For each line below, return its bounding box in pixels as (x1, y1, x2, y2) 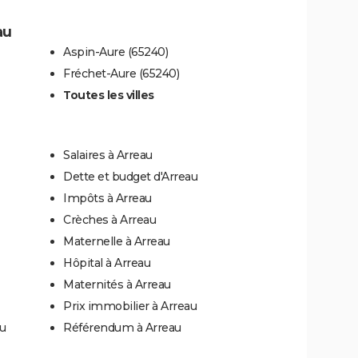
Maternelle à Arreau (63, 234, 170, 249)
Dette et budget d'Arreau (63, 169, 197, 185)
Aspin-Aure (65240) (63, 45, 168, 60)
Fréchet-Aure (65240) (63, 66, 179, 82)
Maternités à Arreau (63, 277, 171, 292)
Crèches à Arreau (63, 213, 156, 228)
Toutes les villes (63, 88, 154, 103)
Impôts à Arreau (63, 191, 152, 206)
